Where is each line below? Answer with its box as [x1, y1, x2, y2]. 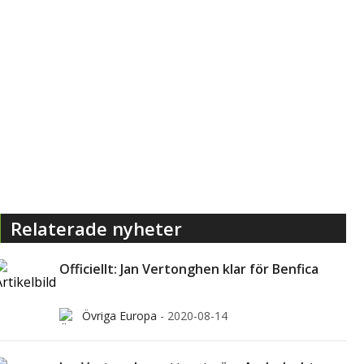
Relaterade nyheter [10, 216, 182, 240]
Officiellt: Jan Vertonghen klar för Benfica [58, 260, 318, 278]
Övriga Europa [81, 308, 157, 323]
